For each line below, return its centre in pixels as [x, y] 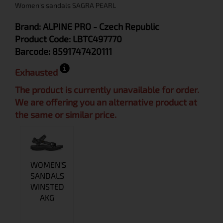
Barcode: [34, 51]
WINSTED [47, 187]
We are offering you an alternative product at [106, 102]
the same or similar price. [66, 114]
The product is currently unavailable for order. [107, 90]
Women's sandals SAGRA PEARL [65, 5]
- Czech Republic [126, 26]
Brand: [29, 26]
